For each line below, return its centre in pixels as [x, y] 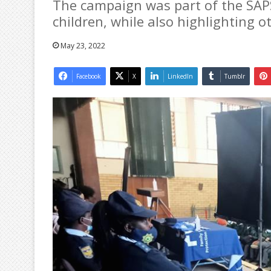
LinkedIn [180, 76]
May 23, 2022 [83, 45]
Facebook [89, 76]
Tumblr [235, 76]
